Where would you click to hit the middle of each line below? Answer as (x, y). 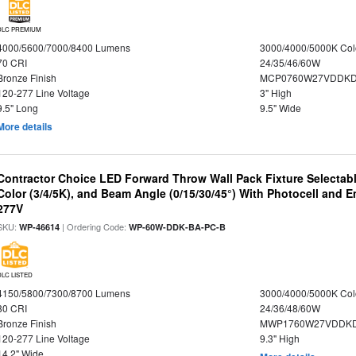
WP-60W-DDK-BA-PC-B (178, 227)
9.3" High (279, 338)
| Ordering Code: (95, 226)
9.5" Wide (280, 108)
